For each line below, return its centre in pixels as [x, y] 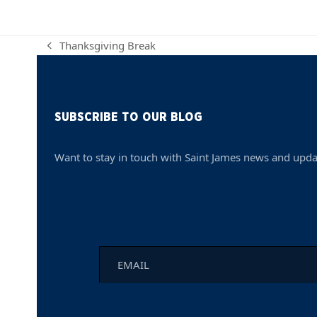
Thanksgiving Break [108, 45]
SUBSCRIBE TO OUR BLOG [129, 118]
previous [68, 54]
